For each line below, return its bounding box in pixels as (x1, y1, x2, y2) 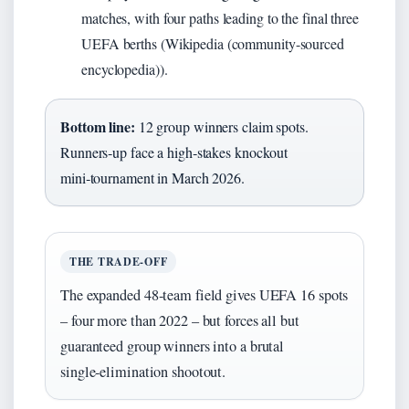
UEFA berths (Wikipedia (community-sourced (81, 33, 344, 53)
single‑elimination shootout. (60, 361, 226, 382)
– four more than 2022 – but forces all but (60, 309, 299, 330)
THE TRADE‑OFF (69, 253, 168, 269)
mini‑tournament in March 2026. (60, 167, 245, 187)
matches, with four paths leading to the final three (81, 7, 359, 27)
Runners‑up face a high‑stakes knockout (60, 142, 288, 162)
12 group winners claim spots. (134, 116, 309, 136)
